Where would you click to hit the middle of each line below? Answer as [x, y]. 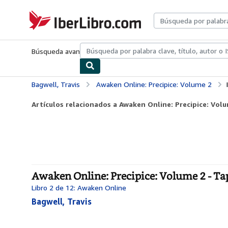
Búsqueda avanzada [63, 51]
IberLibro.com [48, 15]
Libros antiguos [158, 51]
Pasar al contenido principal [46, 7]
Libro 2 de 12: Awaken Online [79, 188]
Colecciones [114, 51]
